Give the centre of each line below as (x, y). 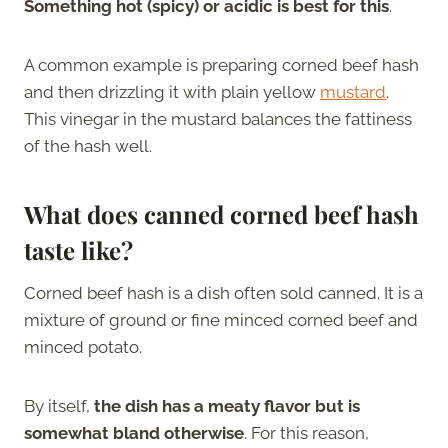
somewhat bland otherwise (134, 432)
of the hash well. (88, 145)
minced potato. (83, 346)
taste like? (78, 249)
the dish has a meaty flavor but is (227, 405)
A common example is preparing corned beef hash (221, 64)
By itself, (59, 405)
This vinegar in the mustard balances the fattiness (218, 118)
